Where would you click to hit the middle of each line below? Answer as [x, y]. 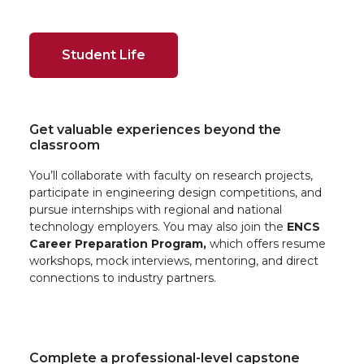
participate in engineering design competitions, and [175, 192]
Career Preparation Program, [118, 243]
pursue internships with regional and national [156, 209]
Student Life [104, 54]
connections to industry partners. [123, 277]
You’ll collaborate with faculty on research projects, [171, 175]
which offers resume [266, 243]
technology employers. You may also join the [158, 226]
